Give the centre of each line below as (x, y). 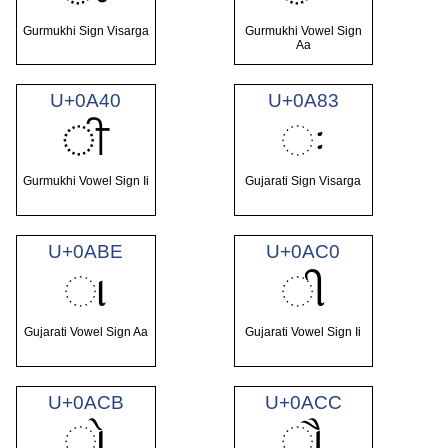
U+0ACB (85, 402)
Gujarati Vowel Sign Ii (303, 332)
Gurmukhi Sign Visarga (85, 30)
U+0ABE (86, 251)
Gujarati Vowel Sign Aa (85, 332)
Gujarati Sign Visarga (303, 181)
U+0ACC (303, 402)
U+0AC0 (303, 251)
